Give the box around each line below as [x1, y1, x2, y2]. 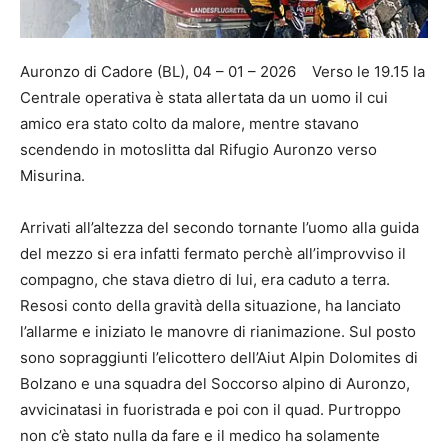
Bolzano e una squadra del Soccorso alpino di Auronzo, [20, 374, 410, 394]
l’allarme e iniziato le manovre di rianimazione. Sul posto [20, 322, 416, 342]
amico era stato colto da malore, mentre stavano [20, 114, 359, 134]
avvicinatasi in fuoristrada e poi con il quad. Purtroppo [20, 400, 401, 420]
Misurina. [20, 166, 85, 186]
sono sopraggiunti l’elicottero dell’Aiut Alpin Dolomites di [20, 348, 418, 368]
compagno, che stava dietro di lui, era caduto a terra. [20, 270, 390, 290]
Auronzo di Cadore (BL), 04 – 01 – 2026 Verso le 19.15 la [20, 62, 425, 82]
